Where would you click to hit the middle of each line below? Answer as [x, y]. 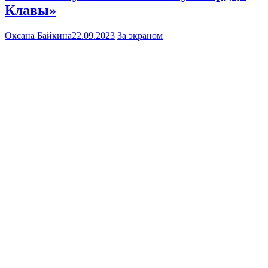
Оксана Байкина [38, 35]
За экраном [140, 35]
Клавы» [31, 10]
